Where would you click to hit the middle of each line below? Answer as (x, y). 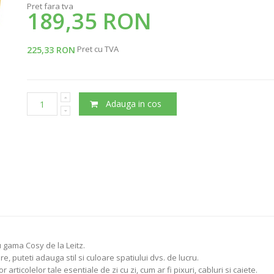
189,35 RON (89, 21)
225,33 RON (51, 50)
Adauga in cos (134, 104)
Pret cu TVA (97, 49)
